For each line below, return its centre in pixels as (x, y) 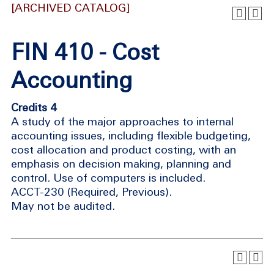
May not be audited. (63, 206)
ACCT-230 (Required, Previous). (91, 192)
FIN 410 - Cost (85, 52)
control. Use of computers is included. (108, 178)
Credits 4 (34, 107)
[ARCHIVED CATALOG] (71, 8)
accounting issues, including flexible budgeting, (131, 135)
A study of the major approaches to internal (122, 121)
